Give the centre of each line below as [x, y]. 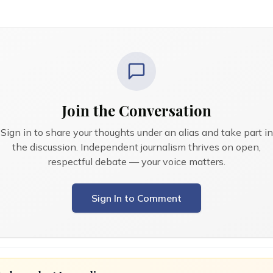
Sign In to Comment [136, 198]
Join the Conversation [136, 110]
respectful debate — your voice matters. [136, 161]
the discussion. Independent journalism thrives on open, [136, 147]
